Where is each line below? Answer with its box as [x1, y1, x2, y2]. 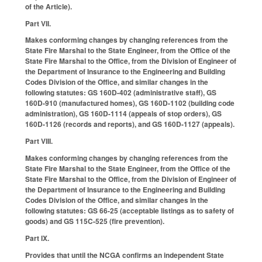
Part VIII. [25, 136, 53, 147]
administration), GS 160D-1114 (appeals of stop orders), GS [25, 108, 222, 119]
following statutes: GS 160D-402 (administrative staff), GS [25, 87, 216, 98]
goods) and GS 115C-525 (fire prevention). [25, 216, 164, 227]
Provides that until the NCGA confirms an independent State [25, 249, 224, 260]
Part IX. [25, 232, 49, 243]
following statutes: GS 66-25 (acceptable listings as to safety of [25, 205, 234, 216]
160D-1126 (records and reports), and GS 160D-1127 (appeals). [25, 119, 235, 130]
